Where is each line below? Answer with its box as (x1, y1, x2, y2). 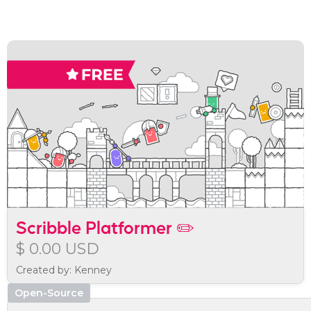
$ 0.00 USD (16, 239, 99, 258)
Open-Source (15, 286, 83, 299)
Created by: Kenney (16, 263, 112, 276)
